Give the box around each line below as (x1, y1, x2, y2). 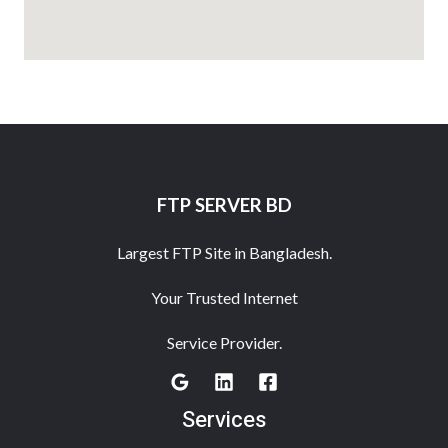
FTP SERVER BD (156, 194, 292, 216)
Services (181, 404, 267, 436)
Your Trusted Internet (150, 288, 298, 307)
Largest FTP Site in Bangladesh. (116, 243, 332, 262)
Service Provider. (166, 333, 282, 352)
